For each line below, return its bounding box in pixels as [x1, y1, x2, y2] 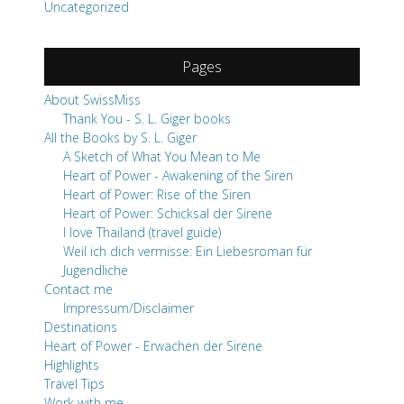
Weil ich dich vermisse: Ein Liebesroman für [63, 243, 312, 261]
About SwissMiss [44, 91, 141, 109]
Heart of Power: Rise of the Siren [63, 186, 251, 204]
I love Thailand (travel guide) [63, 224, 221, 242]
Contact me [44, 280, 113, 298]
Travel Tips [44, 375, 105, 393]
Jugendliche [63, 262, 128, 280]
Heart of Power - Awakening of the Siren [63, 167, 293, 185]
